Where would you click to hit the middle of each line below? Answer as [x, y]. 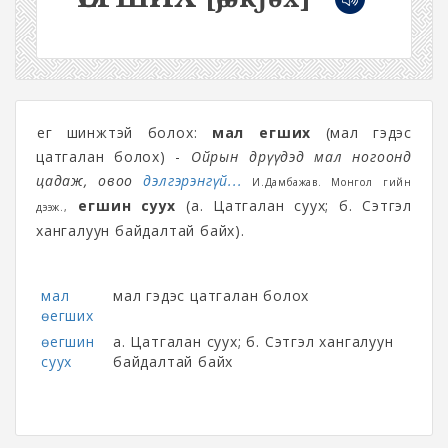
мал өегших [261, 132]
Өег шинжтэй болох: [124, 132]
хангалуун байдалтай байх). [140, 230]
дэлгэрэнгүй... [193, 180]
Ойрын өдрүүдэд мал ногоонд [301, 156]
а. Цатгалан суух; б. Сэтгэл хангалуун [253, 341]
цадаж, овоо [90, 180]
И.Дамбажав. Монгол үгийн [327, 182]
